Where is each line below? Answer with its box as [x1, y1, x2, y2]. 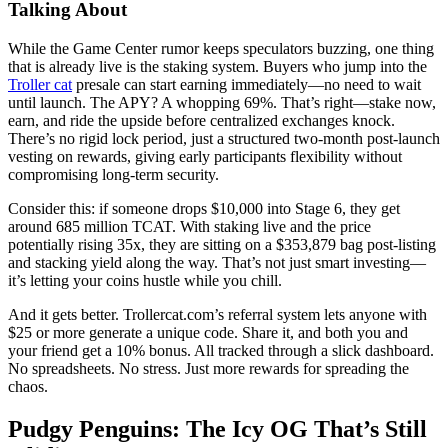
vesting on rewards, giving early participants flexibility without [8, 148, 402, 166]
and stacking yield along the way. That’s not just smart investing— [8, 254, 426, 272]
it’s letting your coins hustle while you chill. [8, 272, 282, 290]
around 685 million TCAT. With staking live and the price [8, 218, 371, 236]
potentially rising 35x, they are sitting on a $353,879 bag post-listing [8, 236, 436, 254]
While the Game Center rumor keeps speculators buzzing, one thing [8, 40, 434, 58]
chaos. [8, 378, 48, 396]
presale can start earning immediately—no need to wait [72, 76, 421, 94]
